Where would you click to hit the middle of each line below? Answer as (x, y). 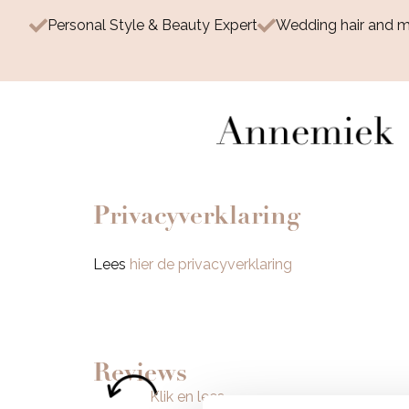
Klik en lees (187, 396)
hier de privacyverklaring (211, 264)
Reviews (140, 372)
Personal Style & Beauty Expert (152, 25)
